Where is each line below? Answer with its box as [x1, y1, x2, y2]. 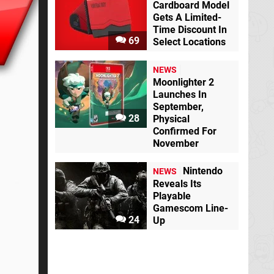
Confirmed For [153, 125, 217, 137]
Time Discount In [153, 23, 227, 35]
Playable [153, 190, 191, 202]
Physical [153, 113, 190, 125]
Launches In [153, 88, 207, 100]
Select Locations [153, 35, 226, 48]
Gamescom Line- [153, 202, 228, 214]
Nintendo [183, 165, 223, 177]
